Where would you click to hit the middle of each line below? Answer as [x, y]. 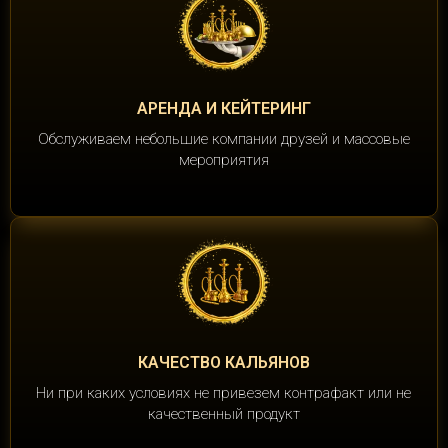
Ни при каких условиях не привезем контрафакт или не [223, 393]
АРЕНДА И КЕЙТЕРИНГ [223, 109]
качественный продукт [223, 414]
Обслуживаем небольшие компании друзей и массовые [223, 139]
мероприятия [223, 160]
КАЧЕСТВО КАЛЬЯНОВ [223, 363]
